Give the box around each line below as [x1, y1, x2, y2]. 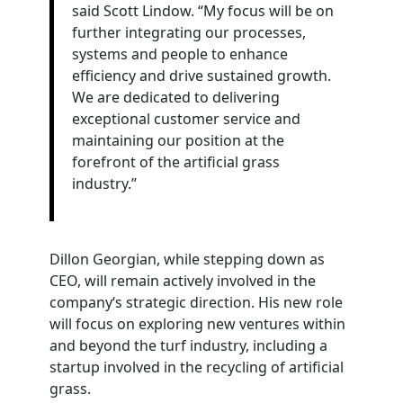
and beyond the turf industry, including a [49, 336, 327, 355]
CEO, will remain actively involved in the [49, 271, 316, 291]
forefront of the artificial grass [71, 152, 280, 172]
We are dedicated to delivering [71, 87, 280, 107]
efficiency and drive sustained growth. [71, 66, 331, 85]
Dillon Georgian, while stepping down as [49, 249, 325, 269]
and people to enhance [130, 44, 288, 64]
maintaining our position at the [71, 130, 284, 150]
